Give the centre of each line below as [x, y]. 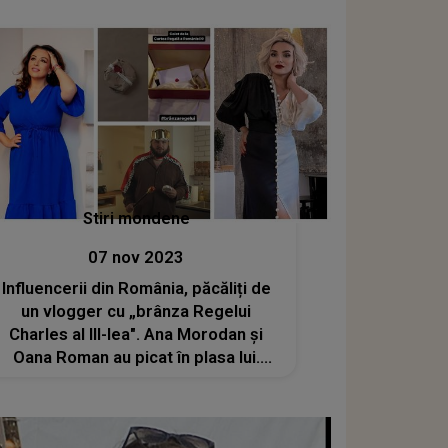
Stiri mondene [136, 218]
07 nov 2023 [136, 257]
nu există [136, 403]
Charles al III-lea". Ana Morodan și [136, 334]
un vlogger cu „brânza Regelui [136, 311]
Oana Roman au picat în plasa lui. [136, 357]
